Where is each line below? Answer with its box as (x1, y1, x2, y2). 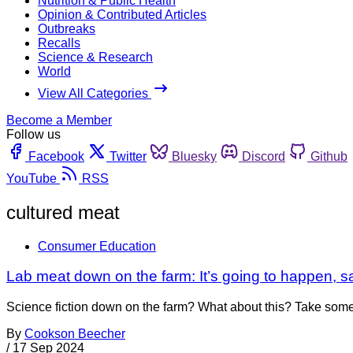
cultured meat (6, 201, 120, 223)
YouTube (6, 171, 57, 185)
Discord (242, 149, 285, 163)
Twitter (110, 149, 147, 163)
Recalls (38, 35, 80, 50)
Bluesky (172, 149, 217, 163)
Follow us (6, 127, 61, 141)
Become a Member (6, 113, 112, 127)
